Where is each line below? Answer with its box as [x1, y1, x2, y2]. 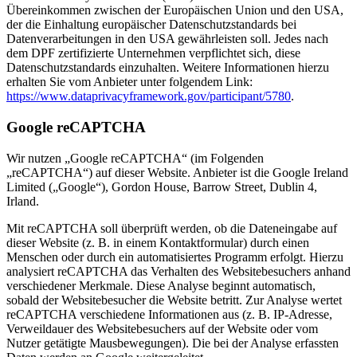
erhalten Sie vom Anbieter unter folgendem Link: [6, 75, 253, 89]
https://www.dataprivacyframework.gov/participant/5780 [6, 89, 291, 104]
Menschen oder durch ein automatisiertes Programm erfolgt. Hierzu [6, 249, 343, 264]
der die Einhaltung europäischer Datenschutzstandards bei [6, 18, 296, 32]
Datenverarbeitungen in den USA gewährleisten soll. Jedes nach [6, 32, 328, 46]
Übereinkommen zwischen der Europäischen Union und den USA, [6, 3, 343, 18]
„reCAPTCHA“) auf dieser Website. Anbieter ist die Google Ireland [6, 165, 348, 179]
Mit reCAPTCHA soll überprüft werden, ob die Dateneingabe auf [6, 221, 337, 235]
